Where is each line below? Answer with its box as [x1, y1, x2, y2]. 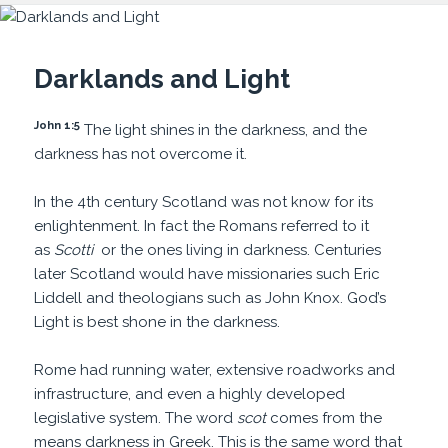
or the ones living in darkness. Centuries [97, 240, 382, 259]
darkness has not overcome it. [34, 144, 248, 163]
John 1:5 [34, 117, 81, 132]
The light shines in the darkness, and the [80, 120, 368, 139]
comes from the [270, 408, 383, 427]
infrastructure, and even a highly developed [34, 384, 346, 403]
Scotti [54, 240, 98, 259]
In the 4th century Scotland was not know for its [34, 192, 374, 211]
